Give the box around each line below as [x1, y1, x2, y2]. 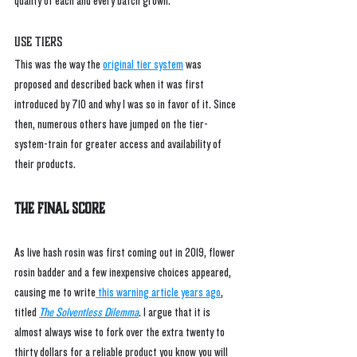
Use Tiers [14, 33, 62, 51]
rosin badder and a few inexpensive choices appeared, [14, 266, 233, 280]
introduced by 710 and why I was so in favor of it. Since [14, 98, 238, 112]
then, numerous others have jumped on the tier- [14, 118, 208, 132]
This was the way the [14, 58, 103, 73]
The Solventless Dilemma [39, 306, 139, 320]
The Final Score [14, 198, 105, 219]
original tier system [103, 58, 183, 73]
